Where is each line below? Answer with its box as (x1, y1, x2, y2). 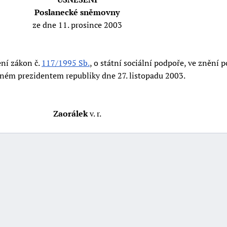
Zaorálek (53, 107, 88, 119)
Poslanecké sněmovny (34, 6, 120, 18)
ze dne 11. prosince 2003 (32, 19, 122, 30)
